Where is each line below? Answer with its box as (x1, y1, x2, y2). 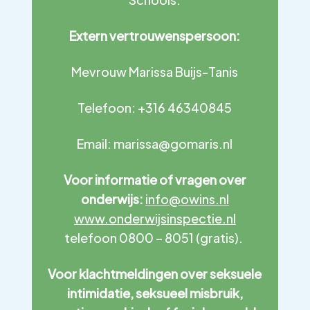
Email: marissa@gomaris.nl (77, 136, 233, 152)
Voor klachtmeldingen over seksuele (48, 266, 262, 282)
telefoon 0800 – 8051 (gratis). (64, 230, 246, 246)
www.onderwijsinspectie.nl (73, 210, 236, 226)
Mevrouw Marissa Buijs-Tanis (71, 64, 239, 80)
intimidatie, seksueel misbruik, (66, 285, 243, 301)
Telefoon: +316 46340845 (77, 100, 232, 116)
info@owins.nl (145, 191, 229, 207)
